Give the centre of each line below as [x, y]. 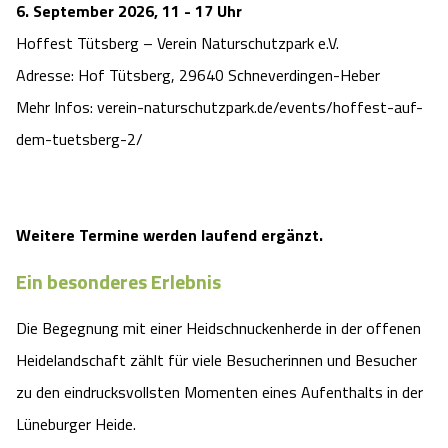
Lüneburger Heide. [76, 424]
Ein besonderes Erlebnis [118, 281]
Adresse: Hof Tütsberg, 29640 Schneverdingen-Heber [198, 75]
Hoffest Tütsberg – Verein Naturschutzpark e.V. [177, 43]
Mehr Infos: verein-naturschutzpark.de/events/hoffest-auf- [219, 107]
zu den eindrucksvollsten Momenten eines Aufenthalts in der [219, 392]
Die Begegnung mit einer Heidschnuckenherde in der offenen [218, 328]
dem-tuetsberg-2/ [79, 139]
